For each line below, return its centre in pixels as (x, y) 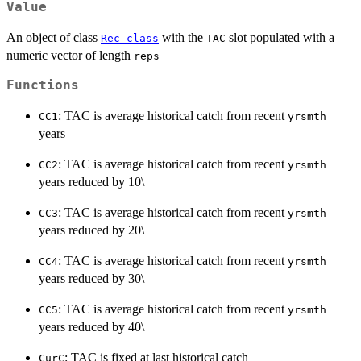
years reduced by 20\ (91, 230)
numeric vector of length (70, 55)
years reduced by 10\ (91, 181)
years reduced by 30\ (91, 278)
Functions (43, 85)
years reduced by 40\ (91, 326)
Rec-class (130, 38)
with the (183, 37)
